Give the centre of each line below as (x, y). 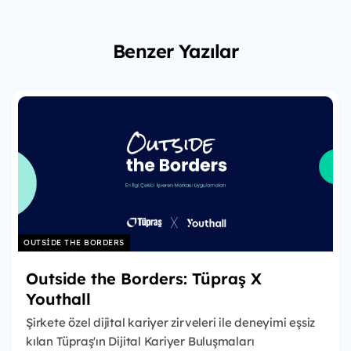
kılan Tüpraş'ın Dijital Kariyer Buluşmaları (140, 342)
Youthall (58, 299)
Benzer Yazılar (175, 51)
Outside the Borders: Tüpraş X (144, 279)
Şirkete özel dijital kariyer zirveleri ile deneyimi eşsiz (171, 323)
